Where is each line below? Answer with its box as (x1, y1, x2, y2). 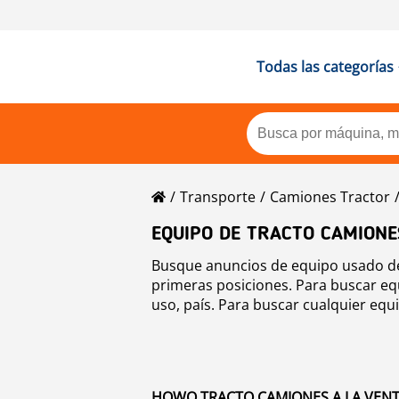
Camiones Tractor (270, 187, 390, 207)
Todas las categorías (256, 57, 394, 77)
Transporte (180, 187, 256, 207)
